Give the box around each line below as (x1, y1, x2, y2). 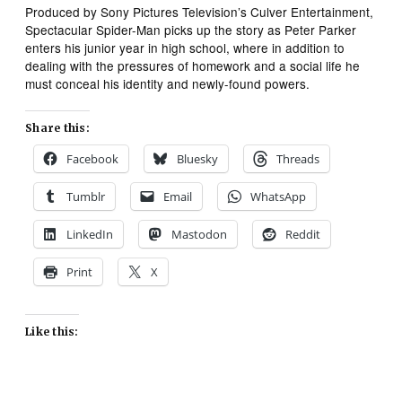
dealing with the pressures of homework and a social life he (25, 56, 361, 74)
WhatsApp (250, 188, 307, 205)
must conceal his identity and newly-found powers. (25, 74, 310, 92)
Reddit (285, 225, 321, 242)
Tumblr (66, 188, 106, 205)
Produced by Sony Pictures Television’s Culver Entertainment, (25, 2, 374, 21)
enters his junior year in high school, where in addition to (25, 38, 345, 57)
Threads (276, 150, 320, 167)
